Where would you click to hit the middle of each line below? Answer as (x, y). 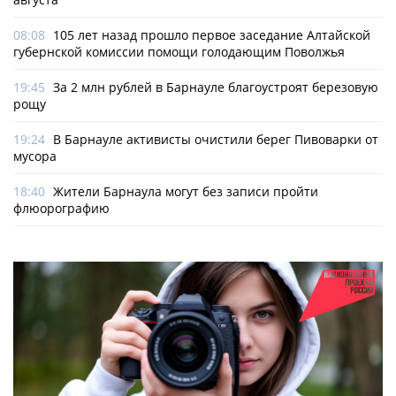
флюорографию (61, 209)
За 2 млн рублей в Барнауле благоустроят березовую (216, 88)
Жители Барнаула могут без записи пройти (186, 192)
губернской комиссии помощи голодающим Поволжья (179, 52)
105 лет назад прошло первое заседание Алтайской (212, 35)
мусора (35, 156)
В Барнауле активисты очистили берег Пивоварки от (216, 140)
